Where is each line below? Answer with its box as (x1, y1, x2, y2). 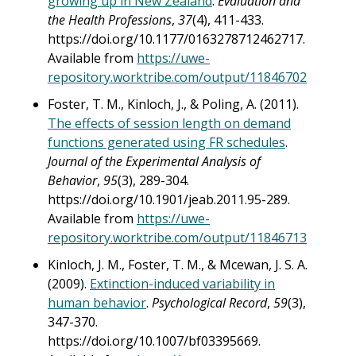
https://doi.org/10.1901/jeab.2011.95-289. (48, 191, 290, 208)
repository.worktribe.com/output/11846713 (48, 229, 307, 246)
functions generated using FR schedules (48, 133, 285, 151)
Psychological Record (152, 294, 267, 311)
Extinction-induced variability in (90, 275, 275, 292)
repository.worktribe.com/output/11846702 (48, 68, 307, 86)
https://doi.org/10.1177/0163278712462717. (48, 30, 305, 48)
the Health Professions (48, 11, 172, 29)
